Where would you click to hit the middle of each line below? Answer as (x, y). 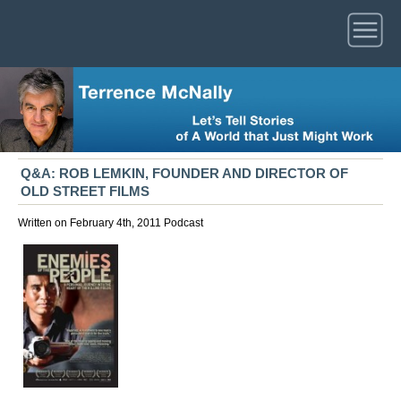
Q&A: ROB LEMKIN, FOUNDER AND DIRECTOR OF (184, 174)
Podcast (183, 223)
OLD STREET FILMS (85, 192)
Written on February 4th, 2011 (91, 223)
